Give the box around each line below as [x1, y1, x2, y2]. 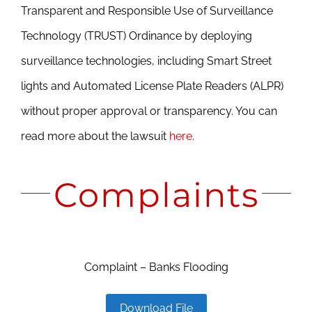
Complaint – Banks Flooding [84, 260, 228, 274]
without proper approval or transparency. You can [20, 104, 277, 118]
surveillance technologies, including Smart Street [20, 54, 272, 68]
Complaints [53, 175, 259, 215]
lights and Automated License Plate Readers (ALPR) [20, 79, 283, 93]
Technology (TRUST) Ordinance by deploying [20, 29, 252, 42]
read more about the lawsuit [20, 130, 169, 143]
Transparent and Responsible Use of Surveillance [20, 4, 273, 17]
